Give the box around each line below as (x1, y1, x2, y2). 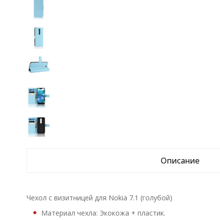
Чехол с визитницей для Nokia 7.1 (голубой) (26, 193, 172, 202)
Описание (161, 155, 200, 166)
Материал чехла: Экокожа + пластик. (41, 208, 165, 218)
